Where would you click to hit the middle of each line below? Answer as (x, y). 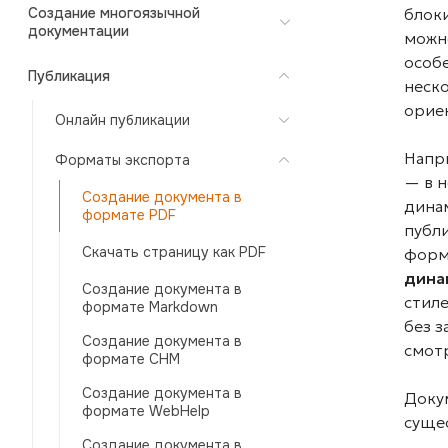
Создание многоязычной (114, 13)
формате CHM (131, 359)
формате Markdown (150, 307)
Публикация (69, 76)
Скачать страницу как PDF (174, 252)
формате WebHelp (146, 411)
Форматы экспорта (122, 160)
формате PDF (129, 215)
